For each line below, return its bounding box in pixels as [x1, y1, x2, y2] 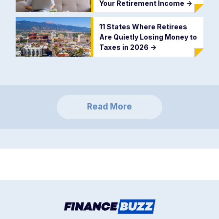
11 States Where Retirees [99, 22, 187, 31]
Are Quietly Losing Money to [99, 33, 197, 41]
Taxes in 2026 [99, 43, 150, 51]
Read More [87, 102, 132, 112]
